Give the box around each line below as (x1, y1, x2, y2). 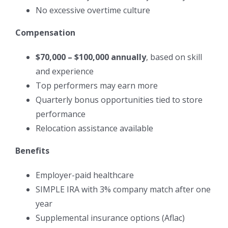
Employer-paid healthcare (36, 169, 134, 181)
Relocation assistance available (36, 122, 153, 134)
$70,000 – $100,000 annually (36, 51, 146, 63)
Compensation (15, 26, 75, 38)
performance (36, 108, 85, 120)
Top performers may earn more (36, 79, 158, 91)
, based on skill (146, 51, 202, 63)
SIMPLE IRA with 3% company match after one (36, 183, 211, 195)
